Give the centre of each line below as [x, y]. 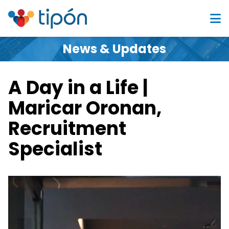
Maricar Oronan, [85, 108]
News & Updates [114, 49]
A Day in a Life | [78, 88]
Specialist [55, 149]
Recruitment [67, 129]
